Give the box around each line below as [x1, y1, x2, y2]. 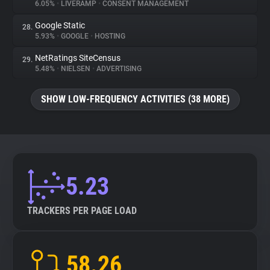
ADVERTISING [95, 64, 142, 73]
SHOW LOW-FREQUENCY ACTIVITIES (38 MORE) [40, 93, 230, 105]
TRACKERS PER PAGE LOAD [27, 205, 137, 216]
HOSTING [93, 32, 125, 40]
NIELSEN [59, 64, 92, 73]
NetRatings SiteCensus [35, 53, 121, 63]
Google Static [35, 20, 85, 30]
